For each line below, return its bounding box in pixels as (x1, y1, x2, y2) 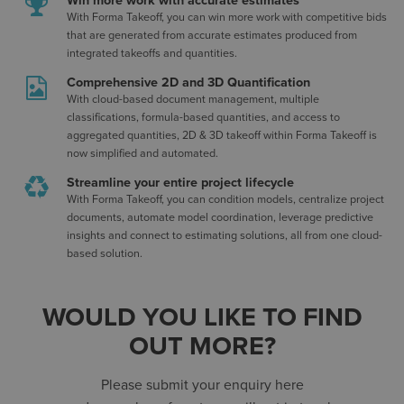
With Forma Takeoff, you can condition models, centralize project (67, 192, 385, 207)
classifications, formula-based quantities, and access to (67, 110, 341, 125)
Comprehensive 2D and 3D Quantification (67, 75, 311, 91)
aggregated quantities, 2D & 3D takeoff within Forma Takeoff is (67, 128, 378, 143)
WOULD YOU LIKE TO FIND (41, 302, 363, 334)
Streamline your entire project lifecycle (67, 175, 295, 191)
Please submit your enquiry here (100, 375, 304, 394)
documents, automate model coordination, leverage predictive (67, 210, 374, 225)
